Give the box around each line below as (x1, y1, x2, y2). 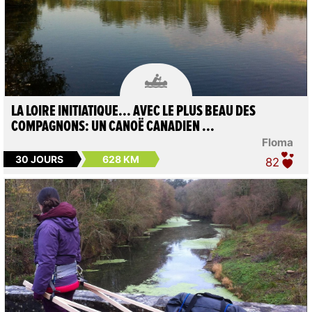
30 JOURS (15, 153, 63, 165)
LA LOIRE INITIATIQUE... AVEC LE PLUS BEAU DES (10, 104, 256, 120)
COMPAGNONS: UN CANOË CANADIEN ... (10, 119, 214, 135)
